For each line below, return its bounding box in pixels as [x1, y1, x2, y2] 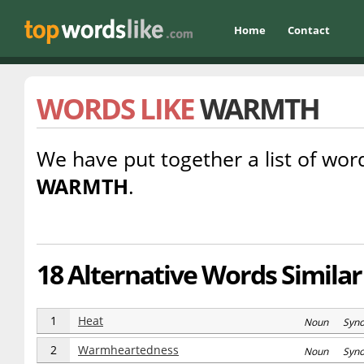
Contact [288, 23, 330, 37]
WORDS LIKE [37, 89, 200, 128]
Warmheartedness [78, 342, 179, 357]
